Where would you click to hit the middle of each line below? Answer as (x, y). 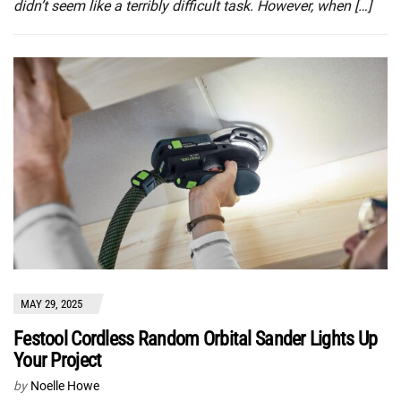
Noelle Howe (65, 385)
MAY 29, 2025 (51, 303)
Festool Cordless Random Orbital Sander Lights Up (196, 338)
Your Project (58, 360)
